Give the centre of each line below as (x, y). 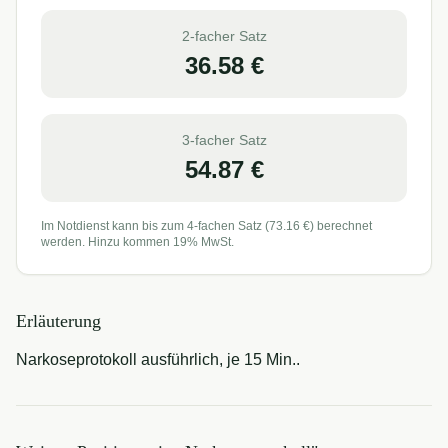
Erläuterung (58, 321)
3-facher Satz (224, 140)
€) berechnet (336, 226)
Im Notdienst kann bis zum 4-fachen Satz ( (155, 226)
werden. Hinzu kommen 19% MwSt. (137, 242)
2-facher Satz (224, 36)
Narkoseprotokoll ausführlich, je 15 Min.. (158, 359)
